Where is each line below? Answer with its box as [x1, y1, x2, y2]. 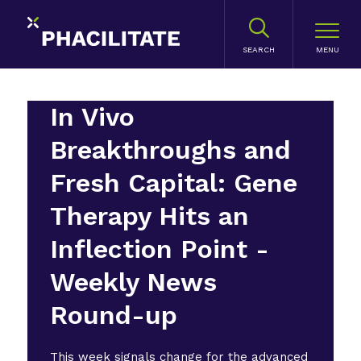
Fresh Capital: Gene [50, 168, 298, 198]
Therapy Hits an [50, 201, 250, 231]
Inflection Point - [50, 234, 270, 264]
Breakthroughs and [50, 135, 292, 165]
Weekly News [50, 267, 218, 297]
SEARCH [243, 44, 275, 54]
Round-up [50, 300, 178, 330]
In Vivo [50, 102, 135, 132]
